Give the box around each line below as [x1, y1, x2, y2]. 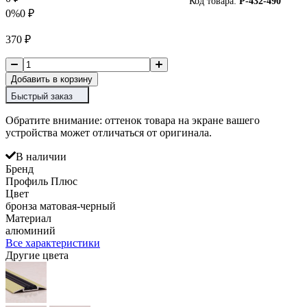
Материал [5, 212, 51, 224]
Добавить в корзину [11, 73, 93, 84]
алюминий [5, 224, 56, 236]
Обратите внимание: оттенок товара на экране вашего [5, 114, 260, 126]
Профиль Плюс [5, 175, 77, 187]
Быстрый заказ [11, 90, 73, 101]
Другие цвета [5, 249, 69, 261]
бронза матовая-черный [5, 199, 116, 212]
